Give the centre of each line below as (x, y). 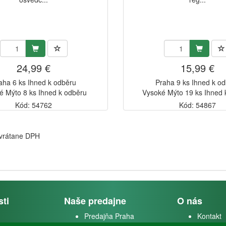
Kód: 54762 (34, 105)
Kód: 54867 (198, 105)
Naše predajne (95, 201)
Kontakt (209, 216)
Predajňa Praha (109, 216)
